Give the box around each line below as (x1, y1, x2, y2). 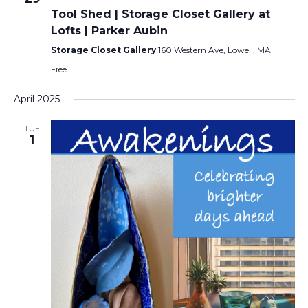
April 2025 (13, 93, 60, 106)
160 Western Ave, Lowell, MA (157, 45, 271, 56)
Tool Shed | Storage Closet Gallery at (50, 8, 270, 21)
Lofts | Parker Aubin (50, 24, 168, 38)
